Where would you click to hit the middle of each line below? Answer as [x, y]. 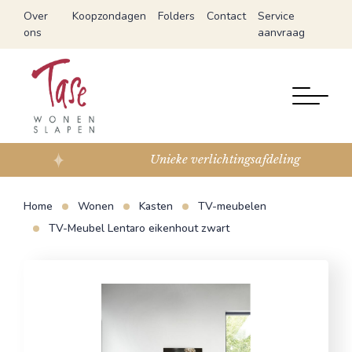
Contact [227, 16]
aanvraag [282, 33]
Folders [177, 16]
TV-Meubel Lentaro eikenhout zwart [139, 228]
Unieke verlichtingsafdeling [225, 159]
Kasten [156, 206]
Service [277, 16]
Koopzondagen [110, 16]
